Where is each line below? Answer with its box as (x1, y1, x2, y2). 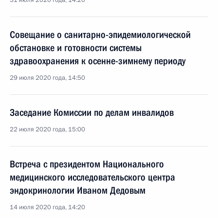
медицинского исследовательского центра (10, 171, 175, 183)
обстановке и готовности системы (10, 42, 142, 54)
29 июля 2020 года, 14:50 (10, 73, 85, 82)
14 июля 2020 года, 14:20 (10, 203, 85, 212)
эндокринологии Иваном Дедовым (10, 184, 145, 196)
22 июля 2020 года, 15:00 (10, 125, 85, 134)
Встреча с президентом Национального (10, 158, 164, 170)
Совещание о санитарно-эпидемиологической (10, 29, 191, 40)
